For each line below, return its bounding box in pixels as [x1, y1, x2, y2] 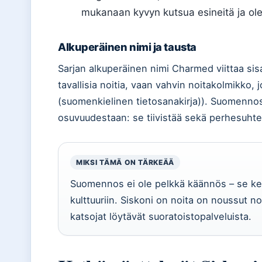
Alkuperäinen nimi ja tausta [58, 40, 196, 53]
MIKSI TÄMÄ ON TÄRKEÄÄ [76, 158, 175, 167]
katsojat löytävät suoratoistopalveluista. [70, 211, 251, 222]
